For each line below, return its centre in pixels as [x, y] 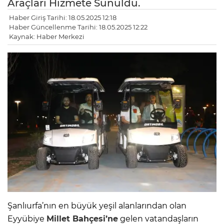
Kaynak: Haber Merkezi [47, 37]
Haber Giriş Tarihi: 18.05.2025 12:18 [63, 18]
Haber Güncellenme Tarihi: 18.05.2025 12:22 [78, 27]
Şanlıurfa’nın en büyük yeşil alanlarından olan [97, 206]
